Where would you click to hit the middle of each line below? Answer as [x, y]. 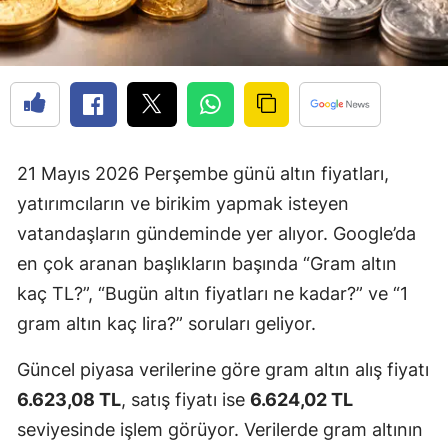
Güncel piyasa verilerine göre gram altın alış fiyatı [223, 370]
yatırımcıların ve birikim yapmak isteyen [183, 204]
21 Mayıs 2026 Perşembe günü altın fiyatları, [203, 174]
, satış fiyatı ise [185, 400]
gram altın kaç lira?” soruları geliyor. [166, 324]
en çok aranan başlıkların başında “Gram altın [207, 264]
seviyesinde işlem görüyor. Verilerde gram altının [220, 430]
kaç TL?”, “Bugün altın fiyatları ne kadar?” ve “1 [212, 294]
